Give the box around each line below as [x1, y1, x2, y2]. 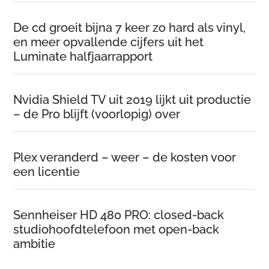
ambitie [13, 237, 56, 252]
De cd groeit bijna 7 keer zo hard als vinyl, [13, 20, 246, 35]
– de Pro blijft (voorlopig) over [13, 107, 181, 122]
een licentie [13, 165, 80, 180]
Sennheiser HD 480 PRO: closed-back [13, 208, 225, 223]
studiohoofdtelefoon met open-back [13, 222, 220, 237]
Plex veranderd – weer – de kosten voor [13, 150, 237, 165]
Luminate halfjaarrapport [13, 49, 153, 64]
